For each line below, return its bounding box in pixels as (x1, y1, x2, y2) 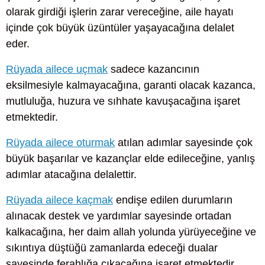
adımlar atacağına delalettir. (6, 168, 137, 180)
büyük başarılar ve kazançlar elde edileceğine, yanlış (6, 152, 255, 164)
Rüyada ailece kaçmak (6, 194, 113, 206)
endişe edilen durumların (113, 194, 232, 206)
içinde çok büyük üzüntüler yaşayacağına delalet (6, 21, 234, 34)
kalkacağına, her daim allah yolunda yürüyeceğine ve (6, 226, 256, 238)
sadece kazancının (108, 63, 199, 75)
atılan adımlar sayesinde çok (115, 136, 253, 148)
